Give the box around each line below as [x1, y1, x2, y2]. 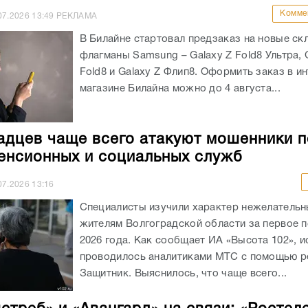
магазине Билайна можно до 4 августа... [79, 84, 280, 94]
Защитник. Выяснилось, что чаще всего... [79, 269, 287, 279]
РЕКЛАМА [54, 12, 98, 21]
